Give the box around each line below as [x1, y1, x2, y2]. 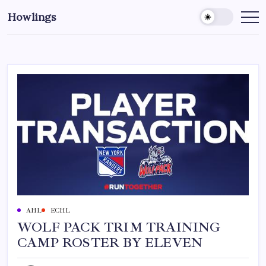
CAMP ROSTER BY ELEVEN [17, 234, 203, 251]
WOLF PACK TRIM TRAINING [17, 218, 221, 236]
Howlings [8, 10, 57, 24]
